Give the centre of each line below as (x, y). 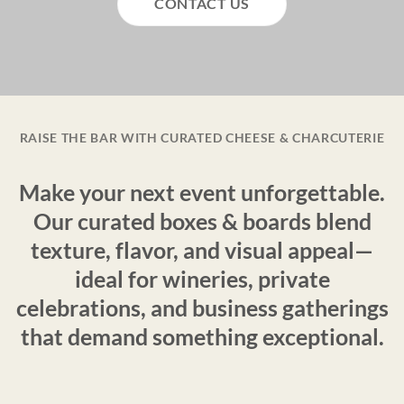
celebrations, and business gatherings (202, 308)
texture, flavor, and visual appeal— (202, 250)
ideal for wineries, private (202, 279)
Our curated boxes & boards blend (202, 221)
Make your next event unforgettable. (202, 193)
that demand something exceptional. (202, 337)
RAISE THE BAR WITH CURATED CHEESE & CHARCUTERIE (202, 138)
